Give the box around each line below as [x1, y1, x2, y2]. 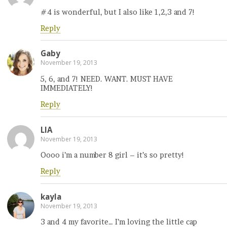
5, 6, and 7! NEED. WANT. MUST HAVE [41, 74, 173, 84]
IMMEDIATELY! [41, 83, 93, 93]
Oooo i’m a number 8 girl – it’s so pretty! [41, 150, 184, 160]
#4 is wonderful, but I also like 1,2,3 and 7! [41, 7, 195, 17]
